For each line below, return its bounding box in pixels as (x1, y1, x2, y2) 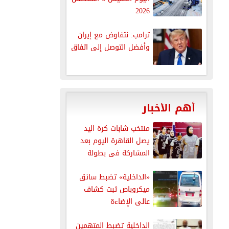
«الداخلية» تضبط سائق (79, 170, 150, 184)
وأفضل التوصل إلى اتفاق (71, 40, 150, 54)
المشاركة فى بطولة (87, 146, 150, 160)
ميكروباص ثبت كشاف (83, 182, 150, 196)
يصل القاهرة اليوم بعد (80, 133, 150, 148)
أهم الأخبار (142, 98, 195, 118)
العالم (132, 158, 150, 172)
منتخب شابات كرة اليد (83, 121, 150, 135)
